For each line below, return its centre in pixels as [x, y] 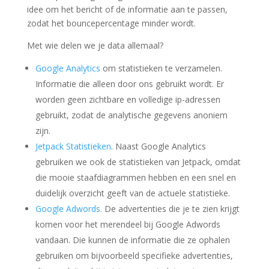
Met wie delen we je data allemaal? [95, 45]
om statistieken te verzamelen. [161, 68]
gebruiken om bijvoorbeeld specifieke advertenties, [134, 255]
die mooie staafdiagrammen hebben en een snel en [135, 177]
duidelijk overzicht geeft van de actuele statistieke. [132, 193]
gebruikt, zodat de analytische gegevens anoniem [131, 115]
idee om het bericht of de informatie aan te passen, [127, 9]
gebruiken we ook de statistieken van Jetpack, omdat [138, 162]
